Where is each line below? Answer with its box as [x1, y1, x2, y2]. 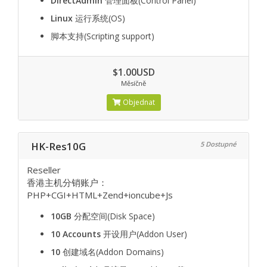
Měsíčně [121, 79, 146, 88]
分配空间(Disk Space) [72, 210, 155, 222]
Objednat [120, 97, 155, 107]
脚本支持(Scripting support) [51, 30, 154, 42]
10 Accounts [51, 228, 101, 240]
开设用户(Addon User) [101, 228, 187, 240]
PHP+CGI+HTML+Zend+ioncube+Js [27, 189, 173, 201]
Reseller [27, 164, 61, 176]
